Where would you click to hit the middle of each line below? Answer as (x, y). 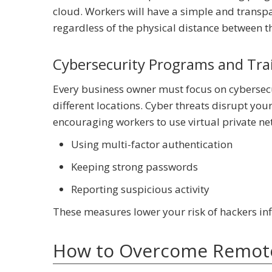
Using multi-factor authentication (152, 144)
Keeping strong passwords (134, 167)
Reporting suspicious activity (140, 189)
